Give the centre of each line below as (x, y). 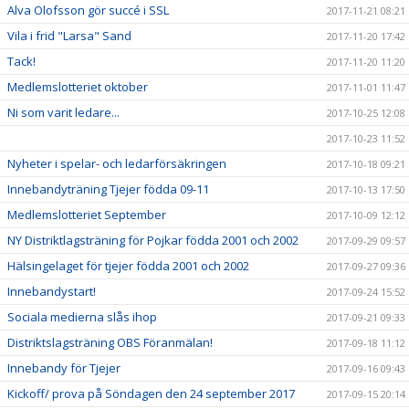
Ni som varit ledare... (63, 112)
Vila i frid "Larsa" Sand (69, 36)
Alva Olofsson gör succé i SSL (88, 10)
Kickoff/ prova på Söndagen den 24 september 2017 (151, 393)
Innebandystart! (52, 291)
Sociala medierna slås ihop (82, 317)
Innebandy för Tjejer (64, 368)
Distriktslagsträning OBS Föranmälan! (110, 342)
